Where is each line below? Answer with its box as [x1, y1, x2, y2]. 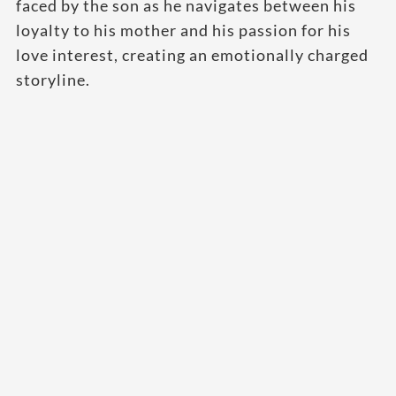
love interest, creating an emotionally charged [16, 45, 369, 65]
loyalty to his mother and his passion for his [16, 20, 351, 41]
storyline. [16, 70, 90, 90]
